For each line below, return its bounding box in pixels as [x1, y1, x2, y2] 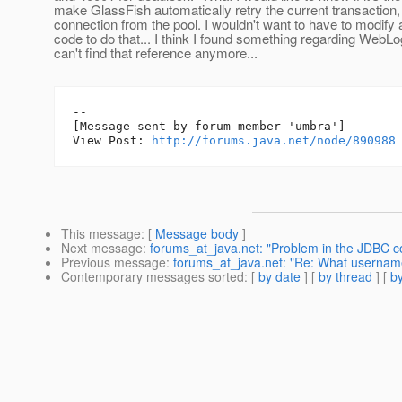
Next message [61, 239, 143, 258]
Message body [155, 224, 239, 243]
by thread [319, 267, 372, 286]
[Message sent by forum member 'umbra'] [73, 119, 345, 134]
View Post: [73, 134, 152, 148]
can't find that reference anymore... [54, 43, 258, 63]
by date [258, 267, 301, 286]
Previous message [61, 253, 166, 272]
